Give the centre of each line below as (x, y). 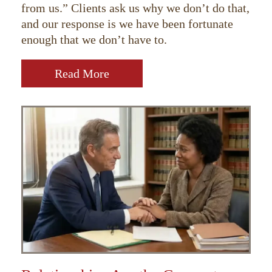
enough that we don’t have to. (94, 39)
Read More (82, 73)
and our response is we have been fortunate (127, 23)
